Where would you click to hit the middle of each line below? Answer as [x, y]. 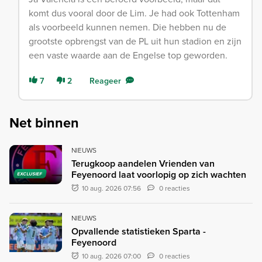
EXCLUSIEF [30, 174]
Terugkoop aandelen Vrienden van [143, 163]
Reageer [105, 81]
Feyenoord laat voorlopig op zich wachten [159, 174]
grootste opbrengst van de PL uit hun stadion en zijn [135, 41]
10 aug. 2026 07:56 [112, 188]
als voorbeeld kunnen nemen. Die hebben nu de [127, 27]
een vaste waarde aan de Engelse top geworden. [128, 55]
